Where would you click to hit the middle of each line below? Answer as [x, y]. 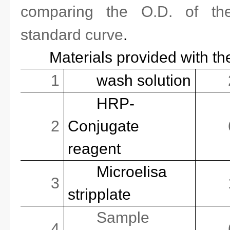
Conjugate [104, 126]
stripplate [100, 194]
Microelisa [132, 172]
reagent [94, 149]
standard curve [72, 35]
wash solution [144, 80]
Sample [123, 217]
